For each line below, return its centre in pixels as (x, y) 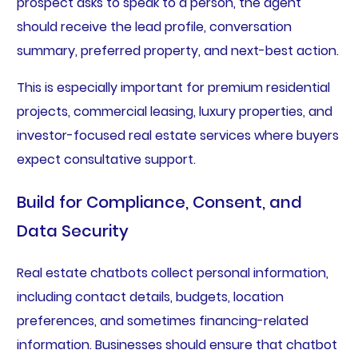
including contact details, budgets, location (150, 297)
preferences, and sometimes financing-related (162, 321)
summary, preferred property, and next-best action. (177, 51)
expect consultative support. (106, 160)
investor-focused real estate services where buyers (177, 136)
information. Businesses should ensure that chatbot (177, 345)
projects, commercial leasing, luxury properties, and (174, 112)
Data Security (72, 231)
